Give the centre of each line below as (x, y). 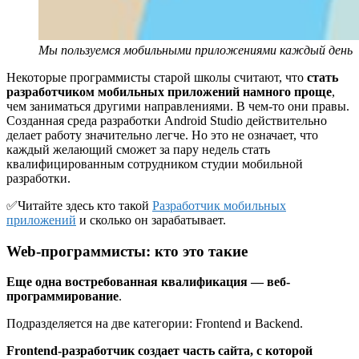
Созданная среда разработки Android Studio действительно (167, 121)
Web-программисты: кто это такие (127, 251)
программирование (63, 296)
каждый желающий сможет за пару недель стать (138, 149)
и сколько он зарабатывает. (151, 220)
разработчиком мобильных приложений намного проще (169, 92)
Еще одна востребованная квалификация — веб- (148, 282)
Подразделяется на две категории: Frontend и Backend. (155, 324)
